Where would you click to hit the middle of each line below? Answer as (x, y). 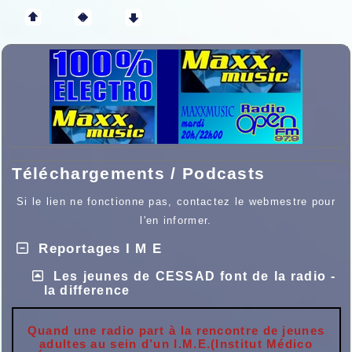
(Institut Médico (262, 344)
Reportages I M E (101, 249)
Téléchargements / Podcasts (138, 173)
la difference (87, 290)
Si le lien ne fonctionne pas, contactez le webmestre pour (176, 202)
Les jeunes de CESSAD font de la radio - (194, 276)
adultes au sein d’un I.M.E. (125, 344)
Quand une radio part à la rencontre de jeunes (176, 330)
